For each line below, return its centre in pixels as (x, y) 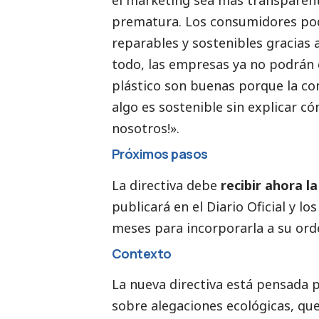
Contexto (142, 253)
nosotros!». (146, 129)
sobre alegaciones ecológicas (201, 305)
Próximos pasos (160, 154)
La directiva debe (166, 185)
